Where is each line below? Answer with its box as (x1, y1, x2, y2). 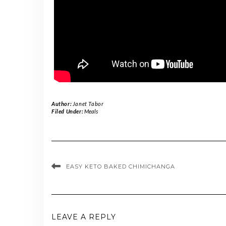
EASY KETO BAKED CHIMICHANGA (66, 162, 175, 170)
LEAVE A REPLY (51, 212, 116, 221)
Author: (51, 100, 73, 107)
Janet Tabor (72, 100, 104, 107)
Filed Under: (51, 107, 84, 115)
